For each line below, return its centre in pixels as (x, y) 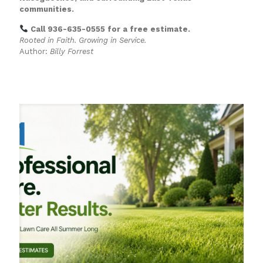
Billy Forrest (72, 51)
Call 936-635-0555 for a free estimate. (109, 29)
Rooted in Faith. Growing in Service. (83, 40)
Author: (35, 51)
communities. (47, 9)
